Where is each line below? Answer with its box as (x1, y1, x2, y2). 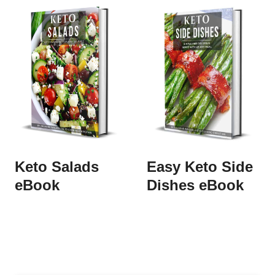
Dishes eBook (147, 177, 244, 194)
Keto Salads (15, 158, 99, 176)
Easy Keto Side (147, 158, 253, 176)
